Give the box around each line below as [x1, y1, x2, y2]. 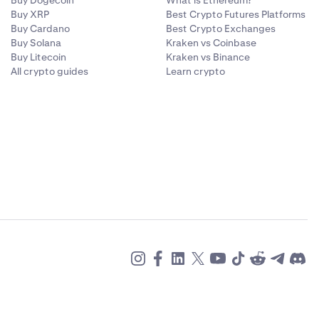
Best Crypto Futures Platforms [166, 8, 306, 21]
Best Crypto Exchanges [166, 22, 276, 36]
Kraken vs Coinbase [166, 36, 257, 50]
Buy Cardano [10, 22, 70, 36]
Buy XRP [10, 8, 49, 21]
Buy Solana [10, 36, 61, 50]
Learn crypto [166, 65, 226, 78]
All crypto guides [10, 65, 88, 78]
